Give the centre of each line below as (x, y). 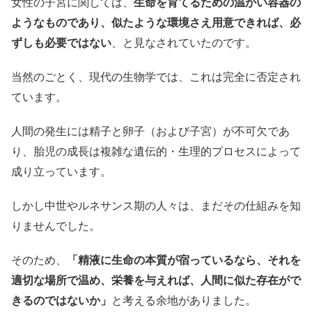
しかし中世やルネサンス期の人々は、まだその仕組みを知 (156, 206)
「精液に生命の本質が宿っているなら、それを (184, 260)
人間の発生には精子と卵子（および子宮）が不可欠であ (150, 131)
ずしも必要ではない (61, 43)
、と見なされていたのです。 (184, 43)
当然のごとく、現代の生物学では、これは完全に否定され (156, 77)
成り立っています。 (61, 172)
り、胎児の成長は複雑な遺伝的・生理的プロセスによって (156, 151)
